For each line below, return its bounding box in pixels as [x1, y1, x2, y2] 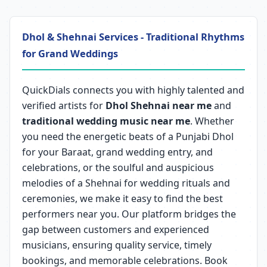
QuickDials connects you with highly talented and [22, 83, 244, 97]
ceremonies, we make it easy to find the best [22, 192, 223, 205]
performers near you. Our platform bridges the [22, 207, 236, 221]
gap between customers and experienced [22, 223, 209, 236]
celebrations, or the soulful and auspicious [22, 161, 214, 174]
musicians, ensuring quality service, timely [22, 238, 212, 252]
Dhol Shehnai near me [105, 99, 212, 112]
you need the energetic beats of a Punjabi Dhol [22, 130, 234, 143]
